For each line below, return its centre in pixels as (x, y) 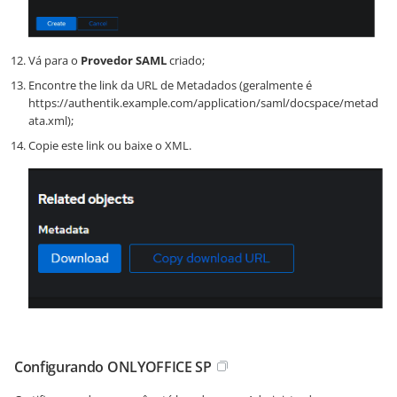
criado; (186, 60)
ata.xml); (51, 120)
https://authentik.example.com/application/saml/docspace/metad (203, 102)
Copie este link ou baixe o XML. (110, 145)
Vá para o (54, 60)
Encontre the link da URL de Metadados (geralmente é (170, 85)
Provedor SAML (124, 60)
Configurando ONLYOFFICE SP (113, 367)
